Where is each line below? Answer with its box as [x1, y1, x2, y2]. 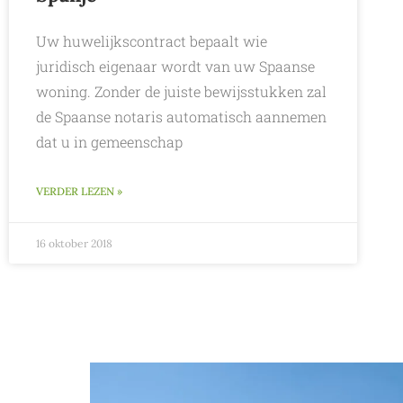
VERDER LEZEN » [36, 184, 122, 199]
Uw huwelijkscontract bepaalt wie [36, 31, 267, 51]
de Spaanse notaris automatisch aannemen [36, 107, 327, 127]
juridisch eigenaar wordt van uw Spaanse [36, 57, 315, 76]
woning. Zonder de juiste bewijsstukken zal [36, 82, 327, 102]
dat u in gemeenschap [36, 132, 183, 152]
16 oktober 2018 [36, 237, 112, 251]
